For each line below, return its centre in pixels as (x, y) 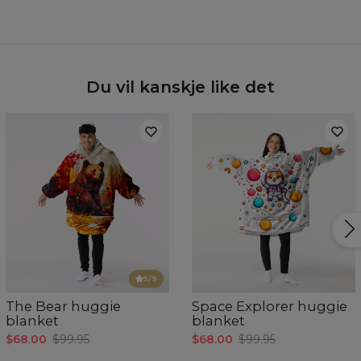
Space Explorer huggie (270, 306)
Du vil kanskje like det (180, 87)
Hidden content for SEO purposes (100, 17)
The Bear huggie (63, 306)
